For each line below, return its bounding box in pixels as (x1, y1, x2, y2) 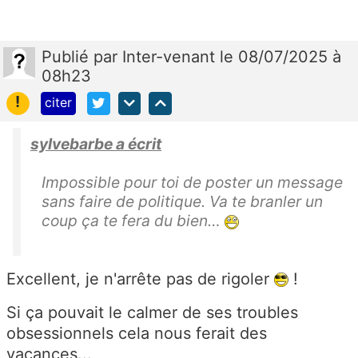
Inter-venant (122, 47, 220, 67)
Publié (42, 47, 93, 67)
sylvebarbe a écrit (30, 133, 161, 153)
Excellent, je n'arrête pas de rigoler (6, 268, 274, 288)
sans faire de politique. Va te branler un (42, 191, 323, 211)
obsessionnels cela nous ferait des (6, 323, 267, 343)
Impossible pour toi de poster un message (42, 172, 343, 192)
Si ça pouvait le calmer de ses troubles (6, 302, 298, 322)
